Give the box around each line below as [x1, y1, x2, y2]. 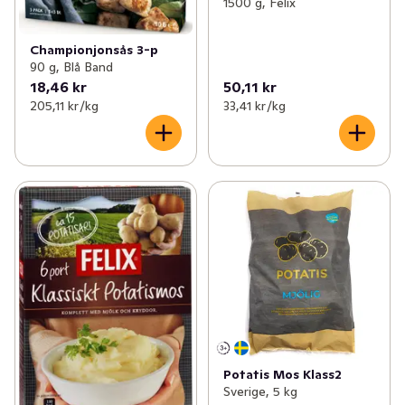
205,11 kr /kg [30, 98, 99, 115]
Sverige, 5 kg [222, 382, 297, 400]
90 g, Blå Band [30, 59, 113, 76]
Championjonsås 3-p [30, 42, 158, 59]
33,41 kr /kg [222, 98, 286, 115]
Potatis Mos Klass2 [222, 365, 342, 382]
